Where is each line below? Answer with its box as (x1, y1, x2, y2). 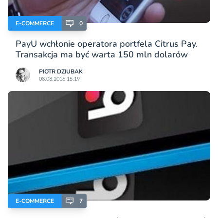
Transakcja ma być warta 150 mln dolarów (16, 48, 188, 60)
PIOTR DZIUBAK (39, 67, 83, 75)
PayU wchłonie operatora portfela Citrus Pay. (16, 37, 198, 50)
